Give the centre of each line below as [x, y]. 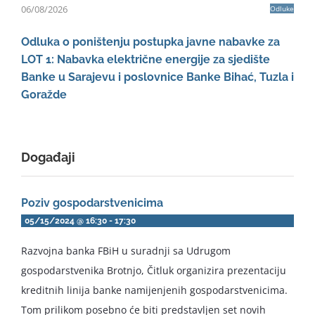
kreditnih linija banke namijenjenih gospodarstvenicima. [154, 290]
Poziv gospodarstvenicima [92, 202]
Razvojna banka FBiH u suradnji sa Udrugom [126, 250]
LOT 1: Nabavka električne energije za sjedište [146, 59]
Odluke [282, 8]
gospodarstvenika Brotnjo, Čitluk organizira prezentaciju [154, 270]
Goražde [44, 94]
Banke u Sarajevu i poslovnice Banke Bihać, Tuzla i [157, 77]
